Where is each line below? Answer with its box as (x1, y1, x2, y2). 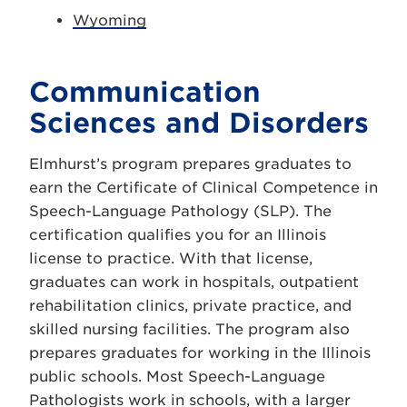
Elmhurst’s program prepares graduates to (29, 155, 352, 173)
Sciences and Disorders (29, 106, 369, 139)
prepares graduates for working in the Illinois (29, 344, 371, 362)
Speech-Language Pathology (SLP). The (29, 203, 332, 220)
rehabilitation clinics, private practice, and (29, 297, 352, 314)
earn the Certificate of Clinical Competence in (29, 179, 378, 196)
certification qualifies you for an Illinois (29, 226, 326, 243)
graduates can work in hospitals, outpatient (29, 273, 359, 291)
